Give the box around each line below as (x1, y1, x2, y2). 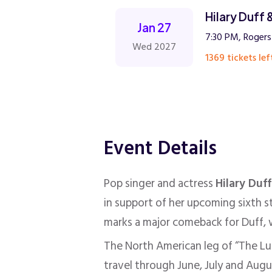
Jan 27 (137, 19, 172, 35)
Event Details (104, 132, 217, 165)
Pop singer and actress (104, 174, 216, 194)
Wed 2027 (132, 38, 177, 55)
